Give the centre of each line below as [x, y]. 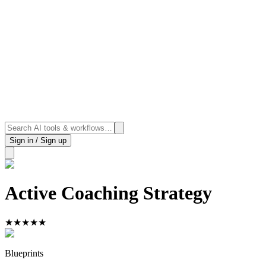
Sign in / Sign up [38, 140]
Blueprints [24, 254]
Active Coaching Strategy [108, 193]
